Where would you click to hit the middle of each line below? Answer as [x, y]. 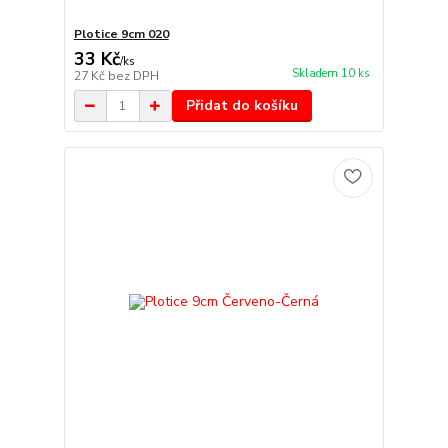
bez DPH [133, 76]
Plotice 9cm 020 [121, 34]
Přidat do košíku [241, 106]
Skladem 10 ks [330, 74]
